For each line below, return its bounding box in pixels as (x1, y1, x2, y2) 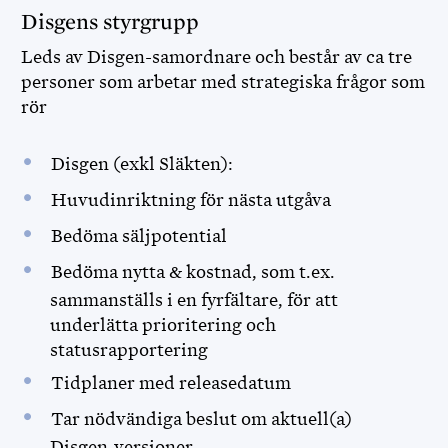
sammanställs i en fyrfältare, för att (49, 290, 338, 310)
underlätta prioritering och (49, 315, 276, 335)
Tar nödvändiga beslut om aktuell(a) (50, 409, 352, 429)
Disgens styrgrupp (21, 10, 204, 34)
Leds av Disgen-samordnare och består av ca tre (21, 47, 412, 67)
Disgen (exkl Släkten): (50, 154, 237, 174)
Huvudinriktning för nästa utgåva (50, 190, 335, 210)
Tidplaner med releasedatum (50, 373, 295, 393)
